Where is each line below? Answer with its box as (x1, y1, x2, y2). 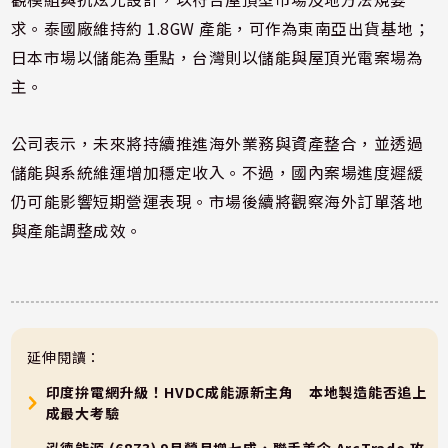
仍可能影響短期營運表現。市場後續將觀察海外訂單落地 (10, 190, 424, 214)
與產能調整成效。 (10, 219, 143, 243)
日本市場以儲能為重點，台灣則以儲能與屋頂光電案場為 (10, 46, 424, 70)
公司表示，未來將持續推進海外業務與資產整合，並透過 (10, 132, 424, 156)
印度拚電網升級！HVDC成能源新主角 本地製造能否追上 (45, 382, 428, 403)
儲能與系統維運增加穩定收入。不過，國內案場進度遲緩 (10, 161, 424, 185)
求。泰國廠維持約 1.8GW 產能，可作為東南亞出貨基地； (10, 17, 431, 41)
